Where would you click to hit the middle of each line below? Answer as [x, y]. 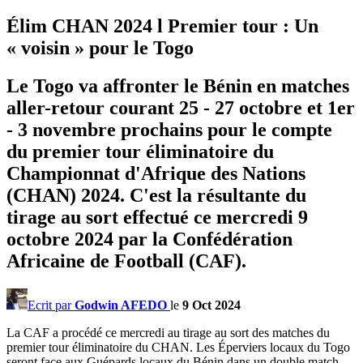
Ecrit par [51, 305]
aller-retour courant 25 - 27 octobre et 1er [181, 107]
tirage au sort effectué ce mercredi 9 [157, 217]
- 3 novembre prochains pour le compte [169, 129]
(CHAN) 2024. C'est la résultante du [156, 195]
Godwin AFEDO [121, 305]
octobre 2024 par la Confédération [149, 239]
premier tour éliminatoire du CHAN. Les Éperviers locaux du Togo [178, 347]
